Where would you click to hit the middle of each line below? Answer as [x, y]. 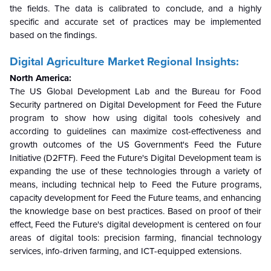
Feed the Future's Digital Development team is [171, 158]
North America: [41, 78]
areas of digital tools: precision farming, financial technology [135, 237]
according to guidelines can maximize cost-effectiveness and [135, 131]
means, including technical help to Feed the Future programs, [135, 184]
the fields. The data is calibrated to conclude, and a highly [135, 8]
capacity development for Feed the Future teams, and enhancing [135, 198]
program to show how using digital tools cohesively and [135, 118]
